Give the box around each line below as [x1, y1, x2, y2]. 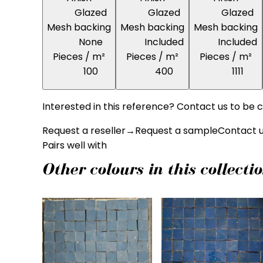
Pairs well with [42, 139, 107, 153]
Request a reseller [42, 124, 126, 138]
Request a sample [135, 124, 218, 138]
